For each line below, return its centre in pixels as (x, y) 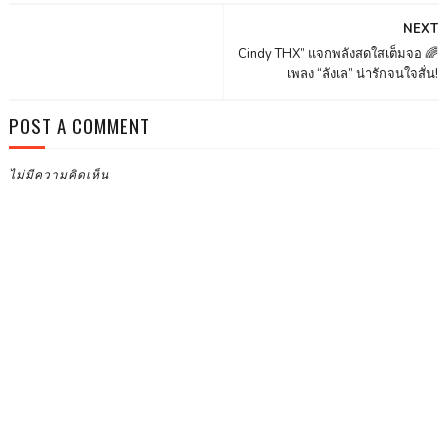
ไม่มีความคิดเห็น (58, 174)
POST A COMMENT (79, 125)
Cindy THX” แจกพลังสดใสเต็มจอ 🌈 (338, 54)
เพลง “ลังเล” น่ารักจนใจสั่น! (363, 74)
